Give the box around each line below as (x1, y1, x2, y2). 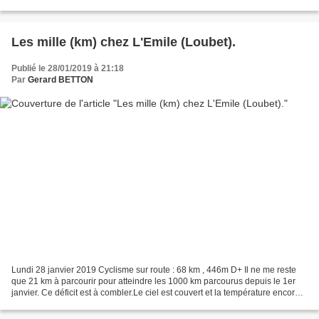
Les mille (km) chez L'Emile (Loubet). (11, 34, 236, 49)
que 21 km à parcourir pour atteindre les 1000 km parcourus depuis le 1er (11, 276, 296, 287)
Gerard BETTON (28, 74, 93, 85)
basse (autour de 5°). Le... (11, 299, 111, 310)
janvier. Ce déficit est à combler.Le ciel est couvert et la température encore (11, 288, 300, 298)
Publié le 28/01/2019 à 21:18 (11, 63, 124, 73)
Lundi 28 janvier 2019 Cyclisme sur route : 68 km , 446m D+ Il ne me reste (11, 265, 296, 276)
